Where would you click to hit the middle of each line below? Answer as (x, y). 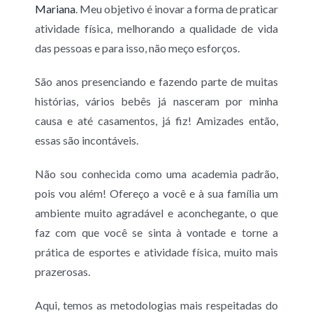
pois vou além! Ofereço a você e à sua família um (156, 194)
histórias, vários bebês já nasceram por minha (156, 101)
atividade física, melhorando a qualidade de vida (156, 29)
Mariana (55, 9)
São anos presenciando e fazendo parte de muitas (156, 82)
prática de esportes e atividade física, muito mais (156, 252)
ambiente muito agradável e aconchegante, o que (156, 213)
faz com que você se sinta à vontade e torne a (156, 233)
